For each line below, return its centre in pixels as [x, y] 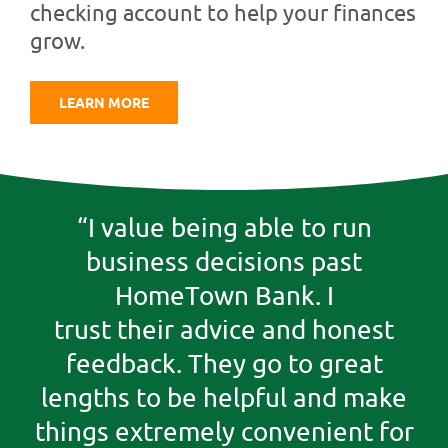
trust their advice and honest [224, 330]
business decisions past [224, 262]
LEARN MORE [103, 101]
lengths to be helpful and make [224, 398]
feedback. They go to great [224, 364]
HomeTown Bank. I [224, 296]
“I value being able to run [224, 228]
